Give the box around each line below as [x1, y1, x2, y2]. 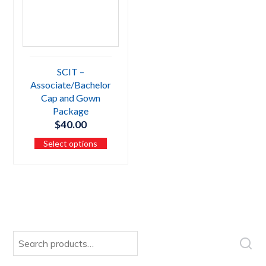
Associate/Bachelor [30, 79, 111, 91]
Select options [43, 138, 98, 149]
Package [52, 105, 88, 117]
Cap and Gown [40, 92, 100, 104]
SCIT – [56, 66, 84, 78]
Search [12, 230, 39, 242]
